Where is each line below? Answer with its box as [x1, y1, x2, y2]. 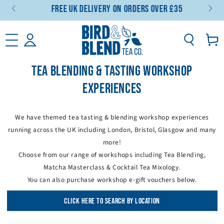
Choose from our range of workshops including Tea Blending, [18, 149, 206, 159]
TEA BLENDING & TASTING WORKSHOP [31, 62, 192, 79]
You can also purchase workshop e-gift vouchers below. [27, 174, 197, 184]
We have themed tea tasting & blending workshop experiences [15, 112, 209, 122]
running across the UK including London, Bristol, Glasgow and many [7, 124, 216, 134]
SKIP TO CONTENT [20, 4, 60, 13]
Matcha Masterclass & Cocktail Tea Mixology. [43, 162, 181, 172]
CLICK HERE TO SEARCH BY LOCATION [64, 196, 160, 206]
